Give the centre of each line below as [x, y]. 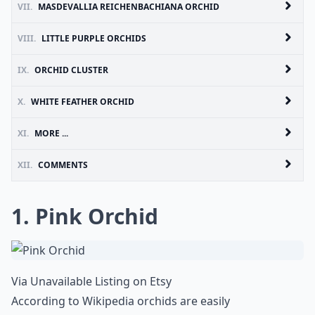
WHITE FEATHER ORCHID [83, 102]
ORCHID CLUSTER [71, 70]
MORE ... [51, 133]
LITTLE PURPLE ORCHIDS [94, 38]
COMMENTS [63, 165]
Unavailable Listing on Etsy [101, 281]
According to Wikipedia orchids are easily [121, 301]
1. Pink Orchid [85, 216]
